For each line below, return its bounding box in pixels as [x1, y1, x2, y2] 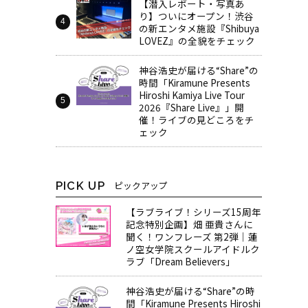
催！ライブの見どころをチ [139, 112, 255, 126]
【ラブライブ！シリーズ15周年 [125, 205, 261, 219]
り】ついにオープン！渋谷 [139, 8, 254, 23]
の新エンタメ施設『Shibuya [139, 21, 260, 35]
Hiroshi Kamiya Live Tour [139, 87, 245, 102]
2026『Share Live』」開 [139, 100, 245, 114]
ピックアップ [113, 178, 168, 192]
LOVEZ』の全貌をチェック [139, 33, 256, 47]
